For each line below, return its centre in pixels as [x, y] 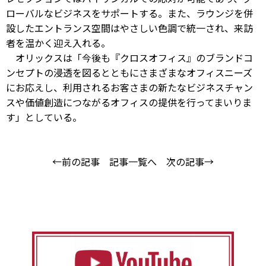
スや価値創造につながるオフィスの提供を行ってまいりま [129, 102]
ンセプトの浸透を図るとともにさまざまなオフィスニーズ [129, 72]
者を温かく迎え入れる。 [58, 43]
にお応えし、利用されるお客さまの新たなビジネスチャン [129, 87]
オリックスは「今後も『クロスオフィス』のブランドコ [129, 58]
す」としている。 [44, 117]
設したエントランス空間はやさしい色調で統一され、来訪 [129, 28]
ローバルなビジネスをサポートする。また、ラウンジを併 [129, 13]
